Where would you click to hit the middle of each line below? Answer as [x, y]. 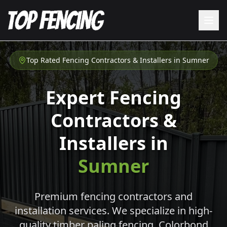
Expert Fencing [113, 98]
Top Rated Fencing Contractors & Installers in [104, 60]
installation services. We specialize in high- [113, 211]
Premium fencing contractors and [113, 196]
